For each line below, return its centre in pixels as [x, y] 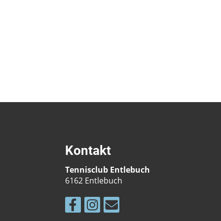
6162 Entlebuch [94, 181]
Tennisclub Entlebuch [108, 170]
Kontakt [88, 151]
